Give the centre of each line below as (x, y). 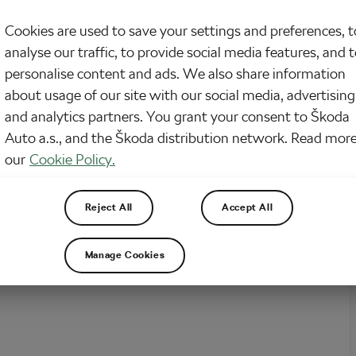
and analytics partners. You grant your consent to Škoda (177, 116)
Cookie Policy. (72, 159)
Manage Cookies (125, 255)
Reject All (108, 207)
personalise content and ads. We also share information (175, 73)
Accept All (248, 207)
